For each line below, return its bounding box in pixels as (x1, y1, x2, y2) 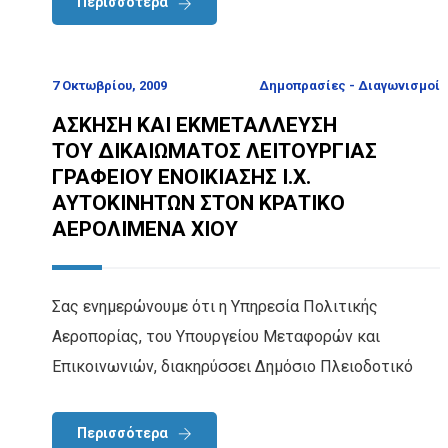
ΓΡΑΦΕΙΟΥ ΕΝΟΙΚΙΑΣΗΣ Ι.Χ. (52, 164, 311, 189)
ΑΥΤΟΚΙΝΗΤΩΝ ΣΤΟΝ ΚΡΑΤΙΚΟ (52, 190, 345, 215)
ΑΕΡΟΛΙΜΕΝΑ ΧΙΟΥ (52, 216, 238, 241)
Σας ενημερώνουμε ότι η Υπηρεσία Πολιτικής (52, 296, 378, 316)
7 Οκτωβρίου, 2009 (52, 77, 167, 93)
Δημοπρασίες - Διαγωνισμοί (259, 77, 440, 93)
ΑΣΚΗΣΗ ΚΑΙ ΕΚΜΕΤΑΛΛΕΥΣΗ (52, 112, 337, 137)
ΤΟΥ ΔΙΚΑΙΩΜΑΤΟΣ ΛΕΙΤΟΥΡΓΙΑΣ (52, 138, 377, 163)
